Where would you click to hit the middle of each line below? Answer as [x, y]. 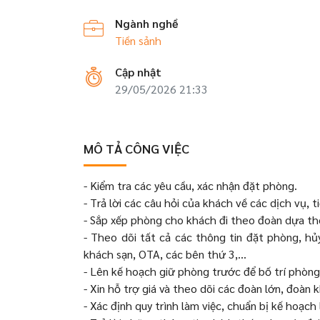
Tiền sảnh [138, 40]
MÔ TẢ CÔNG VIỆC [136, 148]
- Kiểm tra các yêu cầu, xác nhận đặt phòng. [190, 185]
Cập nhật [138, 72]
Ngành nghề [147, 23]
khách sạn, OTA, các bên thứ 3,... [165, 254]
